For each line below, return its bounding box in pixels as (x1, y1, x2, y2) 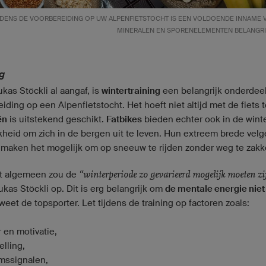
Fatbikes (106, 114, 142, 125)
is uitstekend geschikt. (7, 114, 106, 125)
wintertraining (102, 85, 160, 97)
